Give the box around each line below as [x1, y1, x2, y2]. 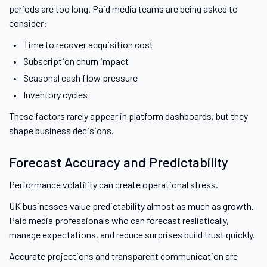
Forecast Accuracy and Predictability [9, 154, 228, 171]
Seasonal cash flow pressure [23, 72, 138, 84]
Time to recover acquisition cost [23, 39, 153, 51]
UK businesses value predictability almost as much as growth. [9, 200, 254, 212]
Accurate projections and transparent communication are [9, 250, 238, 262]
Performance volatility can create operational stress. [9, 179, 218, 191]
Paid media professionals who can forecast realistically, [9, 215, 229, 226]
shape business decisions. [9, 125, 114, 136]
